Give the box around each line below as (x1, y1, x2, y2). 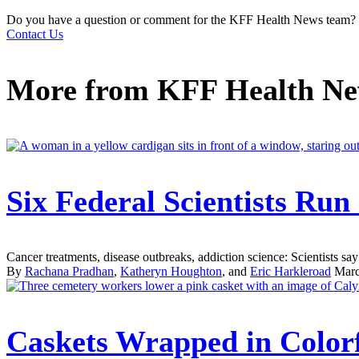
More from (6, 73, 157, 107)
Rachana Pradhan (25, 264, 114, 279)
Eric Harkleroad (250, 264, 331, 279)
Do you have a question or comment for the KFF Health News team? (6, 13, 356, 27)
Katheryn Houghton (120, 264, 222, 279)
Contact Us (6, 27, 63, 42)
